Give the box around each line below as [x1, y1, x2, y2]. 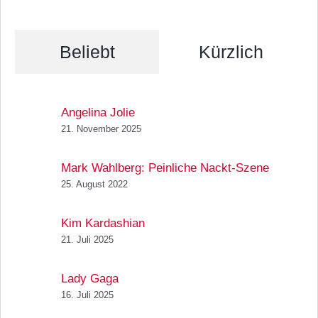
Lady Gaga [61, 271, 119, 285]
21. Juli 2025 [61, 234, 114, 245]
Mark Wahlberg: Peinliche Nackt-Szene [61, 160, 269, 175]
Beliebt [59, 41, 115, 62]
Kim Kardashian [61, 216, 145, 230]
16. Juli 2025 [61, 289, 114, 300]
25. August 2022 [61, 178, 128, 190]
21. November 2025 [61, 123, 141, 134]
